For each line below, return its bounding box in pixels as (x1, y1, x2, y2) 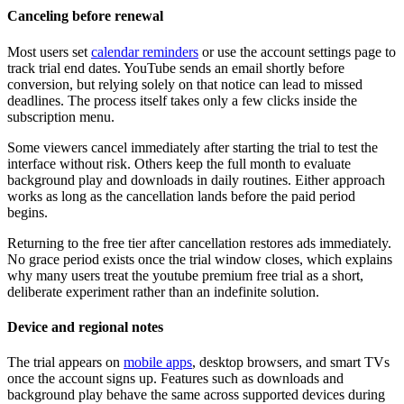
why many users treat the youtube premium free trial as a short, (7, 267, 363, 283)
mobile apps (124, 354, 192, 371)
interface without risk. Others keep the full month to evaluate (7, 155, 351, 171)
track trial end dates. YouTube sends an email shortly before (7, 60, 344, 76)
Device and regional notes (7, 318, 163, 335)
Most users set (7, 43, 91, 60)
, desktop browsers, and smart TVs (192, 354, 390, 371)
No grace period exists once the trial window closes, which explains (7, 251, 392, 267)
